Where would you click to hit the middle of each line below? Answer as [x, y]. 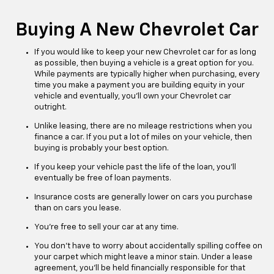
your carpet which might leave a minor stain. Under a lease [143, 257]
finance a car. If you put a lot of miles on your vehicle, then [143, 138]
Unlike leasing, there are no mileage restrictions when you [143, 127]
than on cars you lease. [78, 209]
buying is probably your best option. [102, 149]
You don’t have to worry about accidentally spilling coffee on [148, 246]
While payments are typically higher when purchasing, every [147, 75]
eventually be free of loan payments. [103, 179]
